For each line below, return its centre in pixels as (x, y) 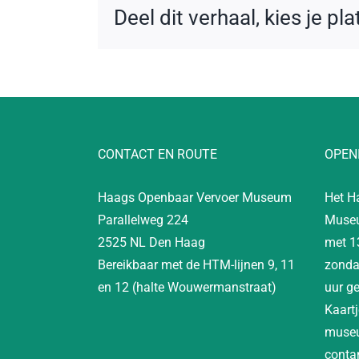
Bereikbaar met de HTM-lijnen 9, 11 (196, 264)
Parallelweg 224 (143, 220)
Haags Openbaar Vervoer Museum (195, 197)
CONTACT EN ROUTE (157, 154)
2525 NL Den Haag (151, 242)
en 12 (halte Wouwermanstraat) (187, 287)
